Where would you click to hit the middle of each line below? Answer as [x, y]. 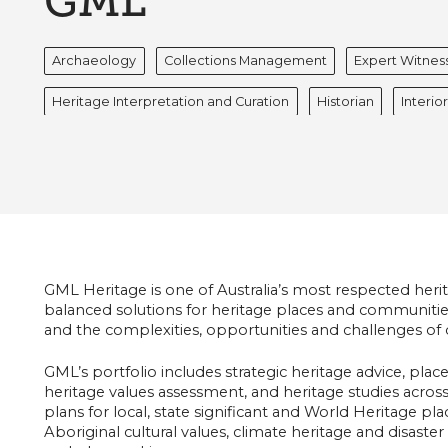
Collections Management [245, 61]
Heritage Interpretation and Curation [171, 100]
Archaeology [94, 61]
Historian [345, 100]
